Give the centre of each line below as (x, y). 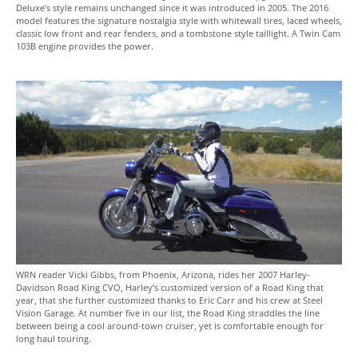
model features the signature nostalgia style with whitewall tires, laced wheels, (179, 21)
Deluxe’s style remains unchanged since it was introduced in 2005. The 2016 (172, 8)
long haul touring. (54, 339)
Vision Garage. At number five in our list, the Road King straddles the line (168, 313)
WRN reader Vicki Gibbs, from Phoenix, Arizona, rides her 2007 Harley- (163, 275)
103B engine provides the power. (85, 46)
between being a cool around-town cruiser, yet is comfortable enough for (170, 326)
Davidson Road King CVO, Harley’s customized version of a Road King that (170, 288)
